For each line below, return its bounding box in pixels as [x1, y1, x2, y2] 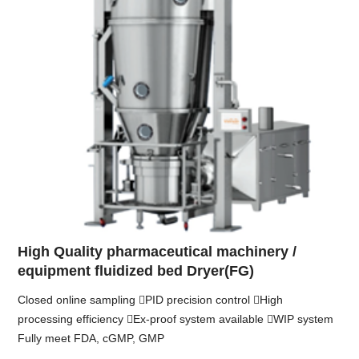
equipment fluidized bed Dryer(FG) [18, 262, 255, 279]
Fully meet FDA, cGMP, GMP [18, 331, 165, 345]
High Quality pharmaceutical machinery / [18, 243, 297, 260]
